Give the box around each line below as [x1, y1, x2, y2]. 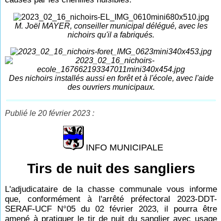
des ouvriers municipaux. [67, 83, 155, 91]
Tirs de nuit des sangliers [27, 161, 195, 176]
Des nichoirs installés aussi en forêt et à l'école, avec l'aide [8, 74, 214, 82]
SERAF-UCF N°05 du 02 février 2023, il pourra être [5, 204, 217, 214]
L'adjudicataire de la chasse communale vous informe [5, 184, 217, 194]
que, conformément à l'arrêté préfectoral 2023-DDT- [5, 194, 217, 204]
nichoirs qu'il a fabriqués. [68, 31, 154, 39]
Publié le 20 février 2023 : [5, 109, 95, 117]
